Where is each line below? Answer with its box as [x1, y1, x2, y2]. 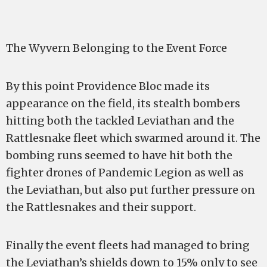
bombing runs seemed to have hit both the [6, 148, 232, 162]
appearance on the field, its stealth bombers [6, 97, 240, 110]
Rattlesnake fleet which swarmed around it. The [6, 131, 260, 145]
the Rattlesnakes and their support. [6, 200, 196, 214]
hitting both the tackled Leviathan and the [6, 114, 234, 128]
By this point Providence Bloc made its [6, 79, 210, 93]
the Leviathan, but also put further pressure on [6, 183, 255, 197]
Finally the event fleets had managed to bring [6, 238, 250, 252]
